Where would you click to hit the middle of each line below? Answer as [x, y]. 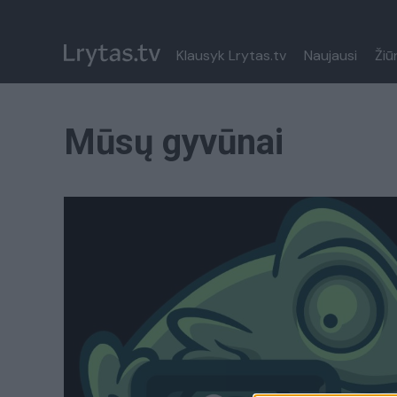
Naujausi [331, 55]
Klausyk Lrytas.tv [231, 55]
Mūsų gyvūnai [174, 142]
